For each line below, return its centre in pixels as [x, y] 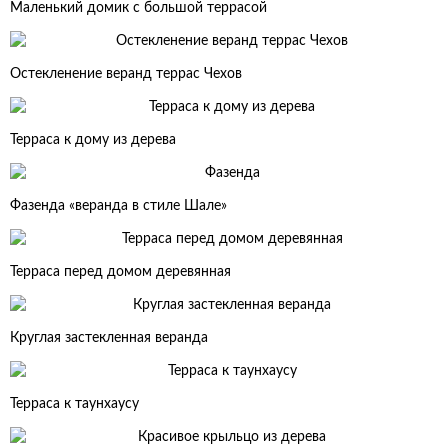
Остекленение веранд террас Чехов [126, 74]
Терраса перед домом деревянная [120, 272]
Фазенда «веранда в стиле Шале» [118, 206]
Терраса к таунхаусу [74, 404]
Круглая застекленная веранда [109, 338]
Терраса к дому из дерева [93, 140]
